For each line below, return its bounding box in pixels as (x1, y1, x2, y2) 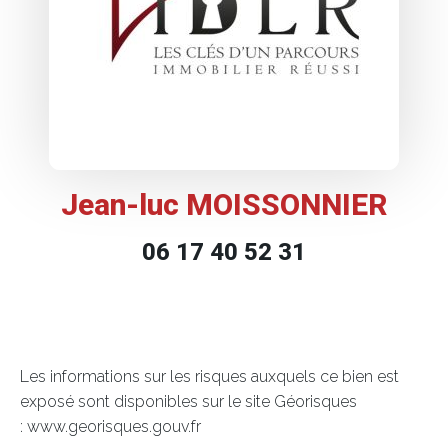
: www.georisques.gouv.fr (20, 416, 201, 436)
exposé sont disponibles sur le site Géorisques (20, 391, 357, 411)
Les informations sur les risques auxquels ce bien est (20, 366, 399, 386)
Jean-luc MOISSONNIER (61, 186, 387, 222)
